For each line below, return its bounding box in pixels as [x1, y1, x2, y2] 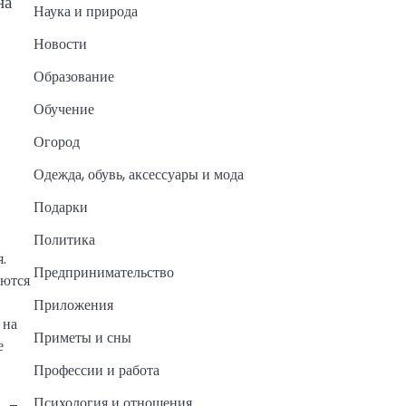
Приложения [33, 295, 113, 316]
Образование [33, 66, 114, 88]
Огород [33, 131, 80, 153]
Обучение [33, 99, 94, 121]
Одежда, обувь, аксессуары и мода [33, 164, 244, 186]
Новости [33, 34, 87, 55]
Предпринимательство [33, 262, 174, 284]
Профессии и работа [33, 360, 159, 382]
